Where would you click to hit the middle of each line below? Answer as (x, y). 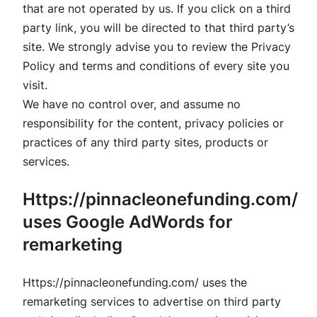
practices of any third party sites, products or (145, 142)
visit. (35, 85)
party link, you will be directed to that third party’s (158, 27)
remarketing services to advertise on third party (152, 301)
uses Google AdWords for (128, 221)
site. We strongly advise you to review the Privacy (157, 46)
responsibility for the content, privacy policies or (153, 123)
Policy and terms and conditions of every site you (156, 65)
